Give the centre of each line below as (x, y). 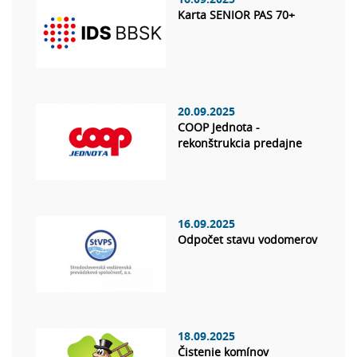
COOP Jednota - (219, 127)
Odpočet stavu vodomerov (247, 240)
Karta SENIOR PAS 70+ (236, 15)
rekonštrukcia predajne (240, 143)
